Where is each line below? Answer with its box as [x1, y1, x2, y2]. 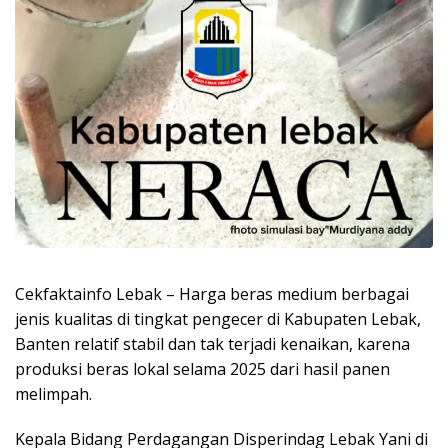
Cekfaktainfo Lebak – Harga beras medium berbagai [15, 282, 409, 305]
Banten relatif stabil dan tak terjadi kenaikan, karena [15, 332, 410, 355]
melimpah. [15, 382, 92, 405]
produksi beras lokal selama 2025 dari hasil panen [15, 357, 390, 380]
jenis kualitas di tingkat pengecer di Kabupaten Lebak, [15, 307, 421, 330]
